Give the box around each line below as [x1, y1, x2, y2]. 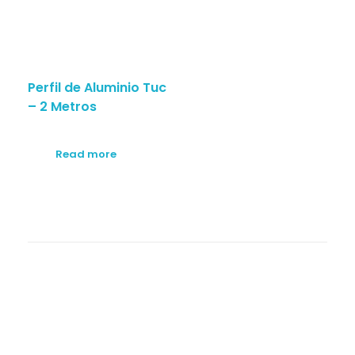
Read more [55, 146, 116, 162]
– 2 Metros [28, 97, 97, 116]
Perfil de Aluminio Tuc [28, 78, 166, 97]
